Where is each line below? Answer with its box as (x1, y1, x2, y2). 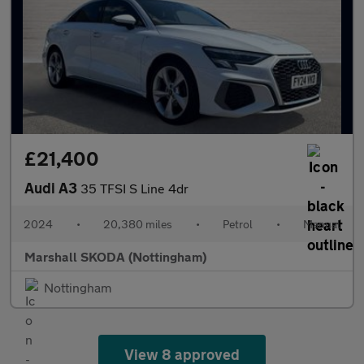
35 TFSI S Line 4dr (80, 180, 188, 196)
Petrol (223, 217, 253, 231)
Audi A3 (24, 179, 80, 197)
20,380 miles (103, 217, 172, 231)
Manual (303, 217, 340, 231)
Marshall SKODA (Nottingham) (24, 249, 206, 264)
